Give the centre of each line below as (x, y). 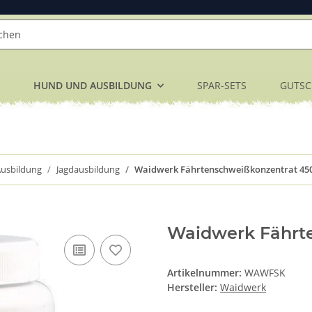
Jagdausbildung (88, 170)
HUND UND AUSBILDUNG (93, 86)
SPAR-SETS (222, 86)
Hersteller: (192, 288)
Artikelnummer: (206, 273)
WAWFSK (265, 273)
